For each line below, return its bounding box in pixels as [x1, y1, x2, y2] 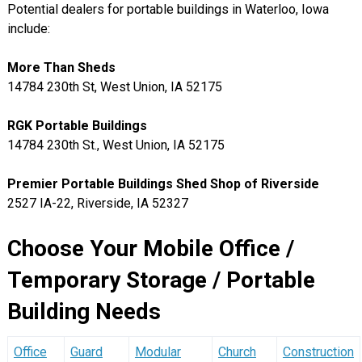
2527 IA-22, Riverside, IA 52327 [6, 196, 188, 211]
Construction [282, 343, 354, 360]
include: [6, 21, 50, 36]
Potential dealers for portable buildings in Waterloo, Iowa [6, 2, 329, 17]
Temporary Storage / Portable [6, 267, 315, 293]
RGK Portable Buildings [6, 118, 147, 133]
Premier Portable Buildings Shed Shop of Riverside [6, 176, 319, 192]
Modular [134, 343, 181, 360]
